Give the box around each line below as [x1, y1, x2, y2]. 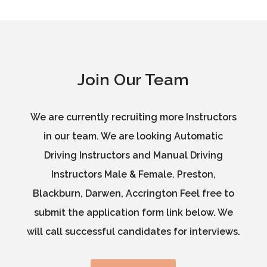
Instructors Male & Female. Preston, [51, 169, 216, 181]
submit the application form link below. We [33, 207, 233, 219]
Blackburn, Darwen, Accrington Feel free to [32, 188, 234, 200]
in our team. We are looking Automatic [44, 131, 223, 142]
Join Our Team [77, 70, 190, 89]
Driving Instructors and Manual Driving [44, 150, 223, 162]
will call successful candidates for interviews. [26, 226, 240, 238]
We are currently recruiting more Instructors [30, 111, 237, 123]
